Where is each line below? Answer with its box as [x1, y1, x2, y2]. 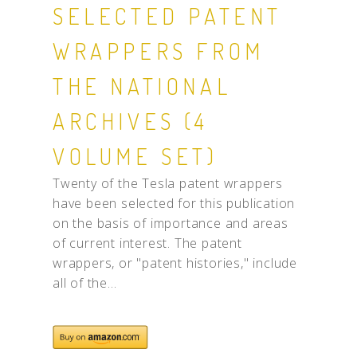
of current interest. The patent [52, 233, 242, 252]
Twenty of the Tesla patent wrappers [52, 174, 283, 192]
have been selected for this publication [52, 194, 296, 212]
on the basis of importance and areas [52, 214, 288, 232]
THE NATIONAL [52, 71, 232, 100]
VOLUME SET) [52, 141, 218, 171]
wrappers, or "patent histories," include [52, 253, 297, 272]
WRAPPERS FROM [52, 36, 265, 65]
